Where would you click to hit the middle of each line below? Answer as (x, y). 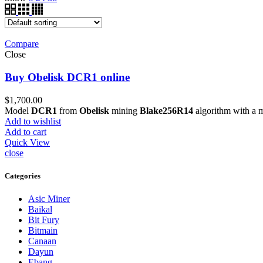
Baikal (40, 210)
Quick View (27, 142)
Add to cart (26, 131)
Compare (22, 44)
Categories (23, 176)
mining (124, 110)
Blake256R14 (166, 110)
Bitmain (43, 231)
